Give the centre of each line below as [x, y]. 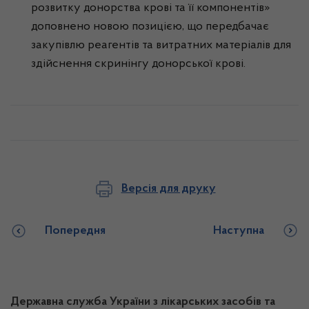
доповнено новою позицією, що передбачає [150, 27]
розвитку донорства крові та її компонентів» [150, 8]
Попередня [75, 231]
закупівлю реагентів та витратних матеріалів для [161, 46]
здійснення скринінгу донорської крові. [138, 64]
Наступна [239, 231]
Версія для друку [168, 189]
